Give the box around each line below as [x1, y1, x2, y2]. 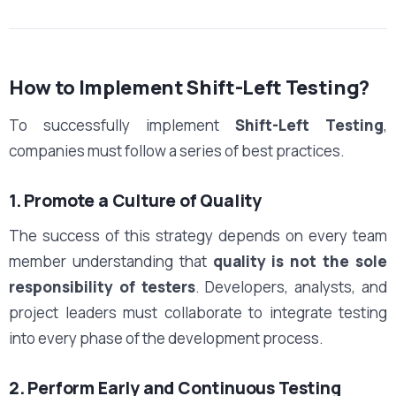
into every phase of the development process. [9, 327, 324, 348]
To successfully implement [9, 114, 235, 135]
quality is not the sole [212, 250, 388, 271]
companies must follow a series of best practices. [9, 140, 345, 161]
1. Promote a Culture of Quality [9, 188, 263, 212]
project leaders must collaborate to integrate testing [9, 301, 387, 323]
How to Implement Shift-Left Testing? [9, 73, 370, 101]
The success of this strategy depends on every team [9, 225, 387, 246]
